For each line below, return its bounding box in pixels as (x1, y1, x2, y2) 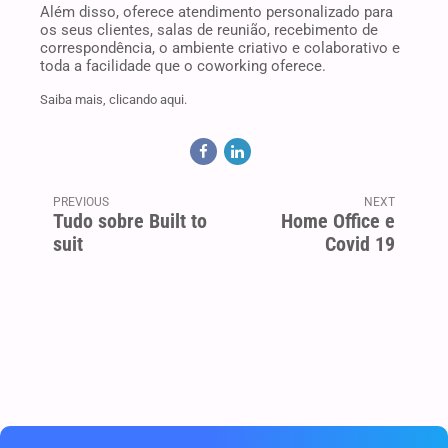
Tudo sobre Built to (53, 209, 208, 234)
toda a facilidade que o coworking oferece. (40, 57, 326, 76)
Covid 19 (324, 232, 395, 257)
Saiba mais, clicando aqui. (40, 92, 187, 108)
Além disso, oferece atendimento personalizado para (40, 3, 393, 22)
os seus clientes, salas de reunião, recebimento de (40, 21, 378, 40)
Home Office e (280, 209, 395, 234)
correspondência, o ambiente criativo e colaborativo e (40, 39, 400, 58)
